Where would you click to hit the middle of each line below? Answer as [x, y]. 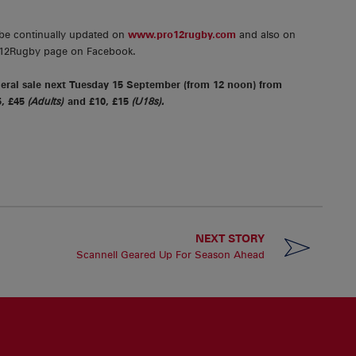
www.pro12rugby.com [182, 35]
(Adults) [46, 102]
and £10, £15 [97, 102]
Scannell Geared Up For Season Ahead [171, 255]
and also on [266, 35]
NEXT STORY [230, 238]
